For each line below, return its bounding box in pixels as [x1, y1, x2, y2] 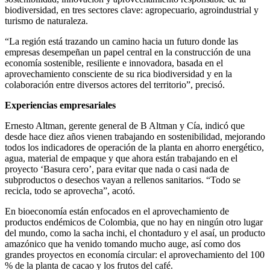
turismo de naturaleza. [5, 16, 88, 27]
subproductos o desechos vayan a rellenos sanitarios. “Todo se [5, 175, 240, 186]
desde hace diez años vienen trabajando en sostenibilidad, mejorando [5, 131, 265, 142]
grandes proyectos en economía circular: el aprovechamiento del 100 [5, 250, 265, 260]
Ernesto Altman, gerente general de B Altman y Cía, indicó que [5, 121, 245, 131]
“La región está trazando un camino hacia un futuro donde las [5, 36, 238, 47]
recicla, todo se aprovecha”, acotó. [5, 186, 135, 196]
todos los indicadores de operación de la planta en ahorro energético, [5, 142, 264, 153]
